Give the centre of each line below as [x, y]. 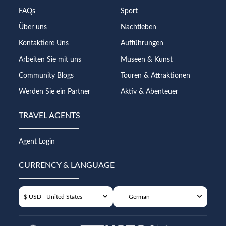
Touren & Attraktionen [155, 75]
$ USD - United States [53, 196]
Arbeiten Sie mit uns [50, 59]
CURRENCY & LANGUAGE [67, 165]
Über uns [33, 27]
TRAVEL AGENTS [50, 115]
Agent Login [37, 142]
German [139, 196]
